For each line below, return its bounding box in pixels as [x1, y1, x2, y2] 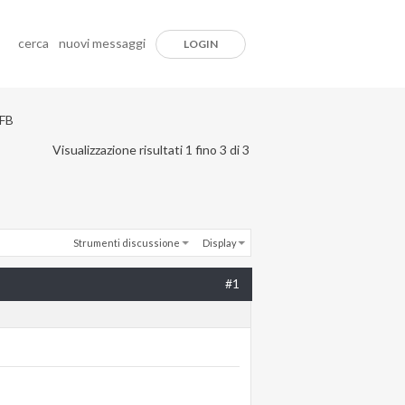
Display [202, 236, 237, 249]
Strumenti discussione [72, 236, 180, 249]
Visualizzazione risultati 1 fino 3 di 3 [52, 141, 250, 157]
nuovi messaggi [59, 35, 146, 51]
